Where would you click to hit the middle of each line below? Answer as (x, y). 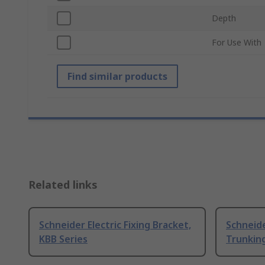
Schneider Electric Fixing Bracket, (115, 225)
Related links (63, 185)
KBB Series (63, 239)
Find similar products (117, 77)
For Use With (237, 43)
